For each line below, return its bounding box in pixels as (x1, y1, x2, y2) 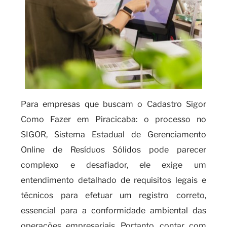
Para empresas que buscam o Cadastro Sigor (21, 99, 206, 109)
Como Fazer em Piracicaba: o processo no (21, 115, 206, 124)
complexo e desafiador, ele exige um (21, 160, 206, 170)
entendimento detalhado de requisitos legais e (21, 175, 206, 185)
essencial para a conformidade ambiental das (21, 206, 206, 215)
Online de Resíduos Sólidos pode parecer (21, 145, 206, 155)
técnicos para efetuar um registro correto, (21, 191, 206, 200)
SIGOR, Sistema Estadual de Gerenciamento (21, 130, 206, 139)
